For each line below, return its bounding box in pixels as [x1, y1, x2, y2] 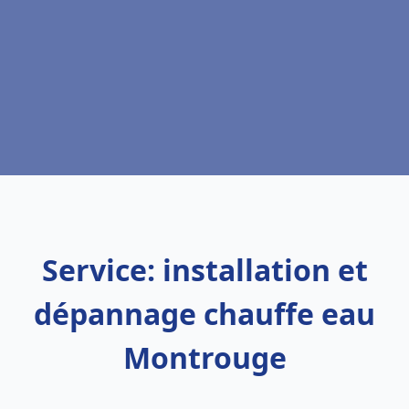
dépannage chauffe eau [34, 294, 375, 333]
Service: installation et [41, 250, 368, 289]
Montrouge [122, 338, 287, 377]
